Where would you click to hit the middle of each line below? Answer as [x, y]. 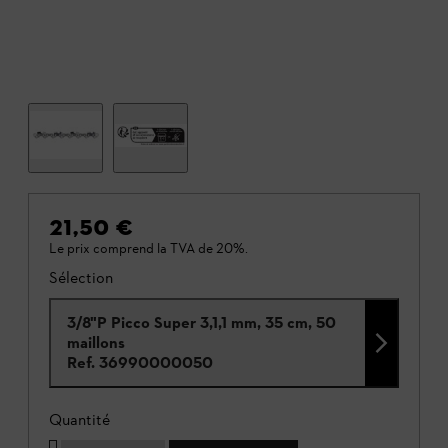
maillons [96, 342]
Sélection [81, 277]
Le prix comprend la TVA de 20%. [148, 248]
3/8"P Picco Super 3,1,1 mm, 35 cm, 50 [201, 322]
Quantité [79, 419]
